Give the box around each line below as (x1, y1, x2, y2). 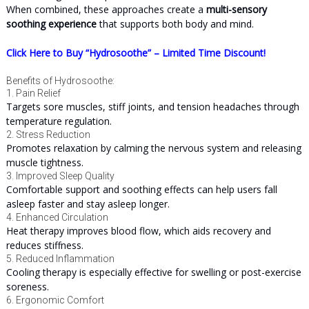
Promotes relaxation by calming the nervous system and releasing (6, 141, 301, 154)
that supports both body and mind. (96, 17, 254, 30)
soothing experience (6, 17, 97, 30)
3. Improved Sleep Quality (6, 170, 114, 181)
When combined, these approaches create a (6, 3, 206, 16)
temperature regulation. (6, 114, 112, 128)
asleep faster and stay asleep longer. (6, 197, 170, 210)
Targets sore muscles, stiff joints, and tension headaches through (6, 100, 299, 113)
